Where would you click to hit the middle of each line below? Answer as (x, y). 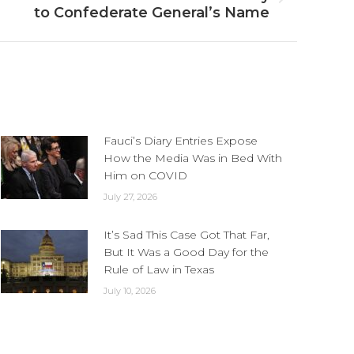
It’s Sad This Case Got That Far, (186, 235)
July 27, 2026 (130, 197)
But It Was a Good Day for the (186, 252)
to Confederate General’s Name (152, 13)
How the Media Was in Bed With (193, 158)
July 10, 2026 (130, 291)
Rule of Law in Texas (159, 269)
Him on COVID (145, 175)
